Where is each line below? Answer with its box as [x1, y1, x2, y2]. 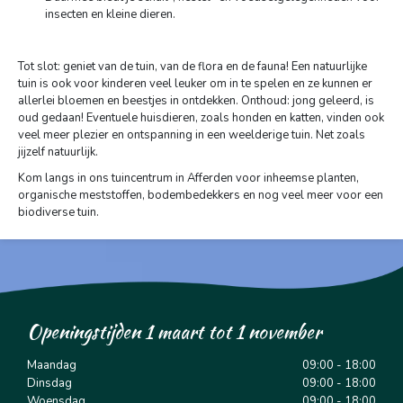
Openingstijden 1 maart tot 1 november [27, 318, 321, 345]
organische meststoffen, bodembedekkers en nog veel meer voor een [18, 187, 383, 203]
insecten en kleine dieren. [45, 6, 175, 22]
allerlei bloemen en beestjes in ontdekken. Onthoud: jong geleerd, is [18, 93, 374, 109]
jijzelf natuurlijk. [18, 144, 98, 160]
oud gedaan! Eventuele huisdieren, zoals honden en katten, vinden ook [18, 110, 384, 126]
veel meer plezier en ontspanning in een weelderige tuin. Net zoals [18, 127, 365, 143]
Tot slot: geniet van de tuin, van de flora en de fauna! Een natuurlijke [18, 58, 367, 75]
